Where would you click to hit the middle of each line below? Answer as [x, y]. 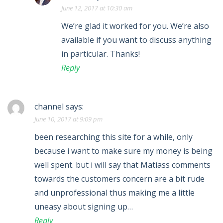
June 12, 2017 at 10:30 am [97, 8]
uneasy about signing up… [84, 207]
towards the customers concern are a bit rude [119, 179]
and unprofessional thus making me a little [114, 193]
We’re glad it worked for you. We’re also [135, 26]
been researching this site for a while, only [113, 137]
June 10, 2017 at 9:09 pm [68, 119]
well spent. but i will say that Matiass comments [122, 165]
